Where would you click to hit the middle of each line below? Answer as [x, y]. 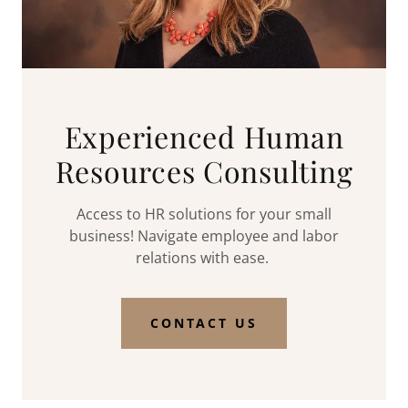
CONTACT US [204, 323]
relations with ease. [204, 257]
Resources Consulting [204, 170]
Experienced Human [204, 136]
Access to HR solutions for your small [204, 214]
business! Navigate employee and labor [204, 235]
